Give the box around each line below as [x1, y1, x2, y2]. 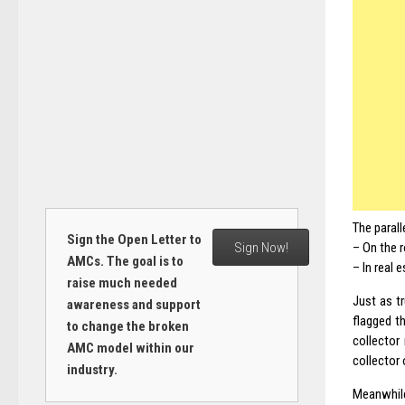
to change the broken [66, 318, 189, 335]
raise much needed [66, 275, 177, 292]
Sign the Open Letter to [66, 231, 202, 249]
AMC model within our [66, 340, 194, 357]
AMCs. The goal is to [66, 253, 184, 270]
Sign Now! [233, 239, 288, 256]
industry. [66, 362, 118, 379]
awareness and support [66, 297, 201, 314]
